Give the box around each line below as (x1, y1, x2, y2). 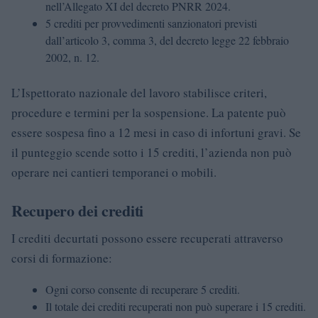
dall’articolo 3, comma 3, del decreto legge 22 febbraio (45, 32, 289, 48)
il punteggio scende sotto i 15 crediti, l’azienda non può (11, 143, 292, 160)
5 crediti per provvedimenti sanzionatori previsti (45, 15, 257, 31)
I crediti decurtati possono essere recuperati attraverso (11, 229, 283, 246)
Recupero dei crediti (11, 198, 143, 222)
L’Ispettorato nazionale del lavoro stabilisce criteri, (11, 84, 267, 101)
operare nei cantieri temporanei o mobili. (11, 163, 216, 180)
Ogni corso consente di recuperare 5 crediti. (45, 281, 240, 297)
